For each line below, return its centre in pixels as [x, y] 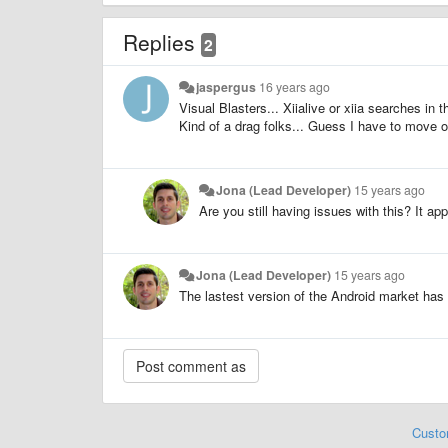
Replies [162, 41]
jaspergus [226, 86]
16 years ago [295, 86]
